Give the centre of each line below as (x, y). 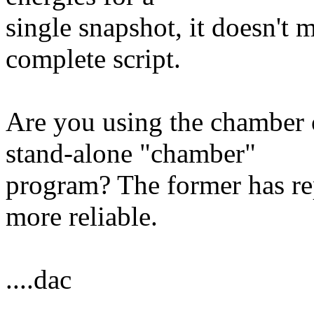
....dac (39, 279)
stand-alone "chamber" (131, 153)
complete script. (93, 58)
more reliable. (82, 216)
